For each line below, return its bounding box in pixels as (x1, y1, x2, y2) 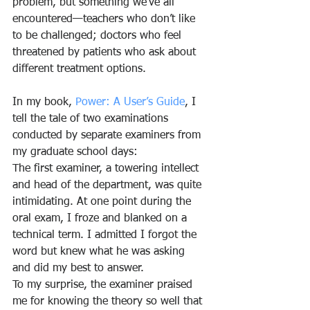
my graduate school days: (12, 147, 138, 158)
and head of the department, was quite (12, 180, 205, 191)
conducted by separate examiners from (12, 130, 204, 141)
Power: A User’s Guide (75, 97, 185, 108)
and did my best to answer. (12, 263, 144, 274)
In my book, (12, 97, 75, 108)
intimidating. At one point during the (12, 197, 194, 208)
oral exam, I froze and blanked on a (12, 213, 190, 224)
